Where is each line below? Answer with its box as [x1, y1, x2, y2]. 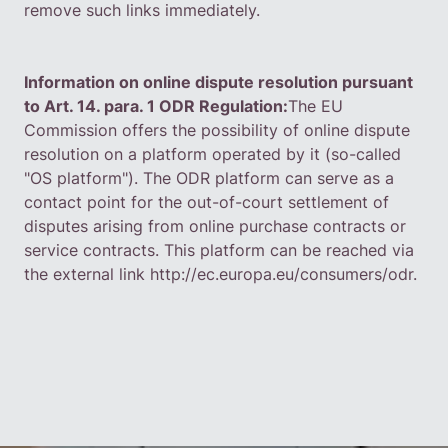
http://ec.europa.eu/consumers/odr [150, 264, 413, 284]
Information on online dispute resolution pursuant [24, 72, 413, 92]
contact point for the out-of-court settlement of [24, 192, 389, 212]
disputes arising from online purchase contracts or [24, 216, 406, 236]
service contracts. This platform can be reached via [24, 240, 414, 260]
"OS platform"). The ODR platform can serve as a [24, 168, 394, 188]
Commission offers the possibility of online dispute [24, 120, 410, 140]
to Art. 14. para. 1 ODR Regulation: [24, 96, 288, 116]
